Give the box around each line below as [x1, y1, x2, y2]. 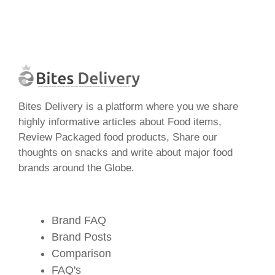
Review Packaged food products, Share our [18, 131, 217, 143]
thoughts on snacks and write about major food [18, 146, 233, 158]
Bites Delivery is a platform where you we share [18, 100, 238, 112]
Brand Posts [52, 230, 112, 243]
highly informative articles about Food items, [18, 115, 222, 128]
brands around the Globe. [18, 161, 134, 174]
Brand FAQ [52, 214, 106, 227]
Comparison [52, 247, 111, 260]
